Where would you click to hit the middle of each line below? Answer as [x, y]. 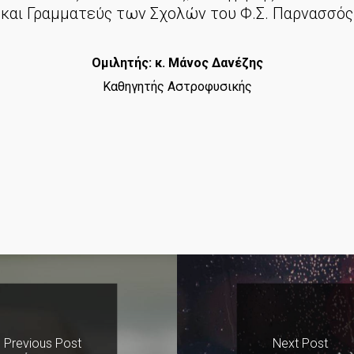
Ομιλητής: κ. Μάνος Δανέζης [177, 62]
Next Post [300, 344]
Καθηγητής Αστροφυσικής [177, 86]
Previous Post [43, 344]
